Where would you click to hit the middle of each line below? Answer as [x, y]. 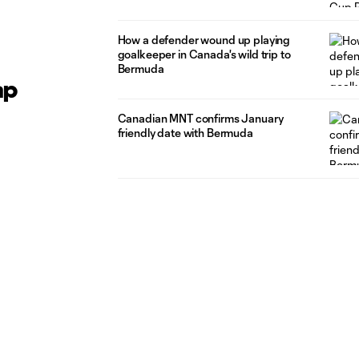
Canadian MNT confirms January [200, 119]
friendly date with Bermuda [185, 133]
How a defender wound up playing [204, 39]
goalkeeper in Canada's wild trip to [204, 54]
